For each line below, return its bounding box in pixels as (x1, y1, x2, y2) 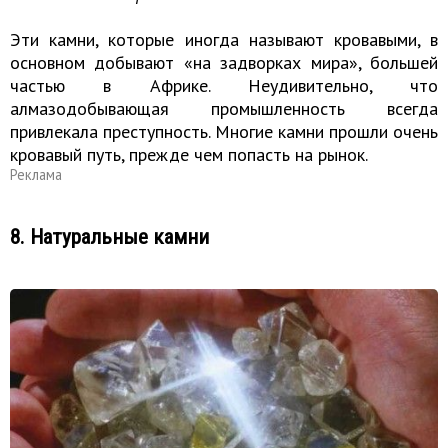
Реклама (10, 165, 62, 185)
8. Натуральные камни (10, 224, 209, 250)
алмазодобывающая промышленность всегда (10, 97, 438, 121)
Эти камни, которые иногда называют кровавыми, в (10, 28, 438, 52)
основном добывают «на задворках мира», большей (10, 51, 438, 75)
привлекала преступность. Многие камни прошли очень (10, 120, 438, 144)
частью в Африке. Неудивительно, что (10, 74, 438, 98)
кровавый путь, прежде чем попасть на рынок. (10, 143, 368, 167)
